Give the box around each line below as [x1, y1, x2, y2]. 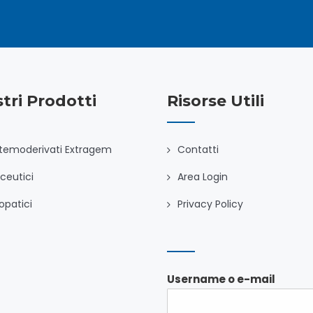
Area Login [177, 170, 228, 184]
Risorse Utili [167, 92, 264, 110]
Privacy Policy [177, 197, 243, 211]
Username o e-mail [167, 271, 275, 286]
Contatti [177, 143, 219, 156]
